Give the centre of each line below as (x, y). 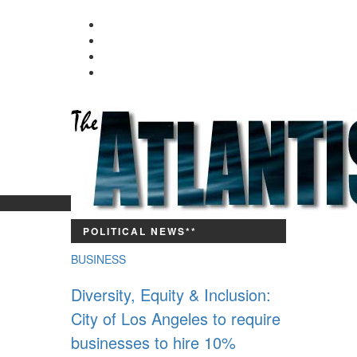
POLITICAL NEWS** (140, 231)
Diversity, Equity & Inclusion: (171, 294)
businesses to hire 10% (153, 342)
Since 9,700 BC (178, 227)
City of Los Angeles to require (176, 318)
